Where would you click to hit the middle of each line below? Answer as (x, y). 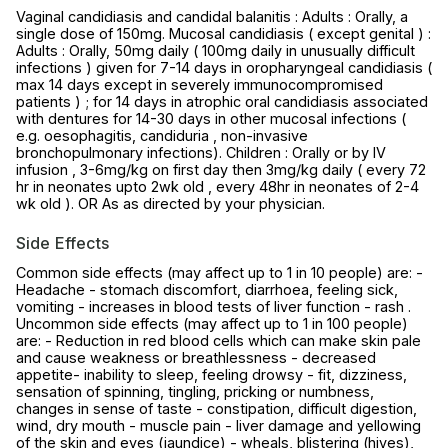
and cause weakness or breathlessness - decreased (196, 358)
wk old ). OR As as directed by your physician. (170, 204)
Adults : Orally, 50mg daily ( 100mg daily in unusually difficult (215, 51)
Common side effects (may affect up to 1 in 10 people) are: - (219, 273)
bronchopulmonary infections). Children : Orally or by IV (201, 153)
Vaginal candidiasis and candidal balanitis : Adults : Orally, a (212, 17)
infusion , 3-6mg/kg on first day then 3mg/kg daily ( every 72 (221, 170)
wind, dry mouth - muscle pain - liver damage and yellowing (218, 426)
